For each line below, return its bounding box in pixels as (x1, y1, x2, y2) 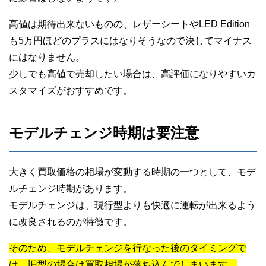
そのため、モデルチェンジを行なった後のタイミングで (9, 242, 246, 253)
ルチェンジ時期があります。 (9, 183, 132, 194)
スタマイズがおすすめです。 (9, 85, 132, 96)
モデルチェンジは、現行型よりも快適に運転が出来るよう (9, 199, 256, 210)
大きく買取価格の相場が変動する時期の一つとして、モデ (9, 166, 256, 177)
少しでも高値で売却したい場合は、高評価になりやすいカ (9, 68, 256, 79)
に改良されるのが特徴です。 (9, 216, 132, 227)
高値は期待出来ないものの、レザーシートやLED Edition (9, 18, 250, 29)
